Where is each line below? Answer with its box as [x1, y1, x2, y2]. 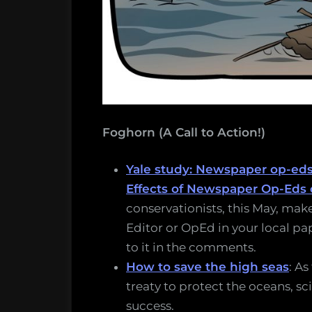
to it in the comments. [126, 240, 256, 255]
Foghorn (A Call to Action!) [102, 125, 265, 139]
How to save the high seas [126, 260, 289, 274]
